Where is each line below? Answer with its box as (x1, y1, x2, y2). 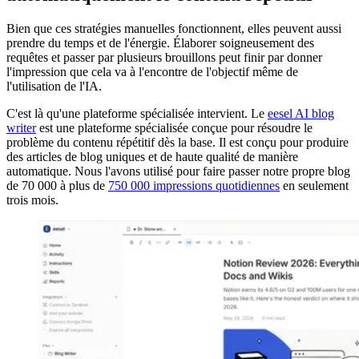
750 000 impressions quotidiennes (108, 178, 280, 192)
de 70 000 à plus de (6, 178, 108, 192)
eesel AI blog (268, 106, 334, 120)
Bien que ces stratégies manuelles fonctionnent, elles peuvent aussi (6, 21, 341, 35)
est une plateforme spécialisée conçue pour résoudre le (36, 120, 313, 135)
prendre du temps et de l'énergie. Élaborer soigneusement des (6, 35, 314, 50)
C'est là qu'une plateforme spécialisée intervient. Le (6, 106, 268, 120)
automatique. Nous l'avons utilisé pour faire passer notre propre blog (6, 163, 350, 178)
